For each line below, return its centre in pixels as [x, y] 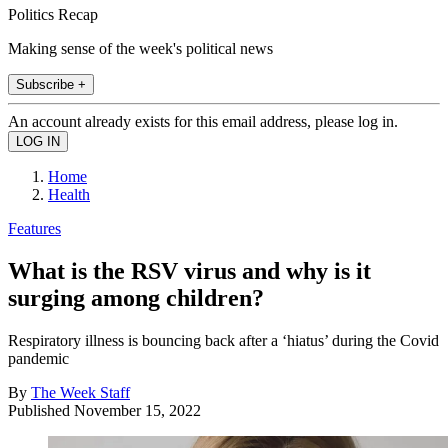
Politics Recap [53, 14]
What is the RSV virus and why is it [189, 270]
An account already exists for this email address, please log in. [203, 121]
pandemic [38, 358]
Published [41, 410]
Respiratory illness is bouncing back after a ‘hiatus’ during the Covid [223, 340]
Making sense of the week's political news [140, 48]
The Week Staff [80, 392]
